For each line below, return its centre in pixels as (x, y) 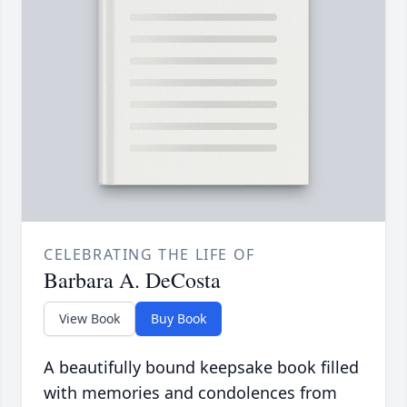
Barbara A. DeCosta (132, 280)
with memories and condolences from (190, 393)
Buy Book (179, 319)
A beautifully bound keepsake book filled (201, 367)
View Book (89, 319)
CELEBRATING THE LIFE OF (149, 255)
